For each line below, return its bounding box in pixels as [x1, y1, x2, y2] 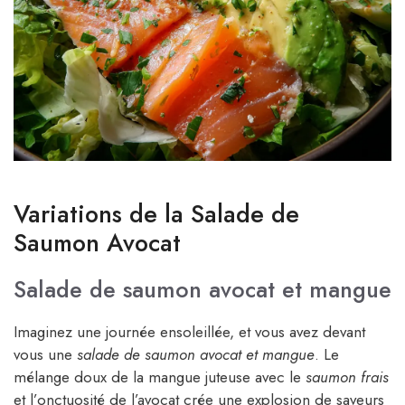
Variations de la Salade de [14, 196, 299, 232]
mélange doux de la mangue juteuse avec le [14, 366, 306, 389]
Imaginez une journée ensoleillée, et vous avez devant [14, 321, 365, 344]
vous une [14, 344, 77, 366]
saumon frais [306, 366, 389, 389]
